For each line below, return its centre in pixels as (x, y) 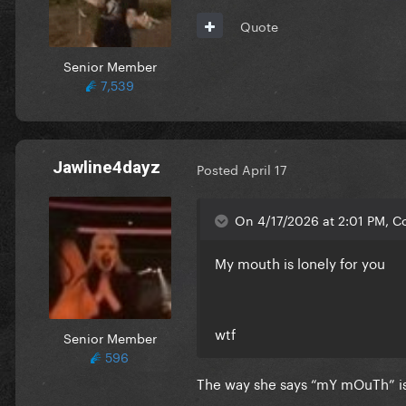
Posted (219, 169)
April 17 (265, 169)
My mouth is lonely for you (302, 262)
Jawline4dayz (106, 167)
